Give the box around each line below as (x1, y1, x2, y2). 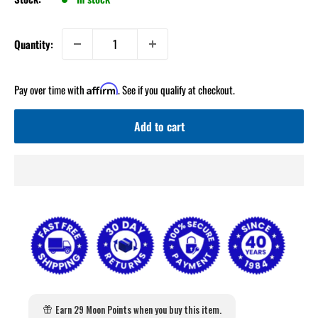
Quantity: (14, 36, 53, 52)
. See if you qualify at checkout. (118, 82, 235, 97)
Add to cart (133, 118, 185, 135)
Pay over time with (14, 82, 87, 97)
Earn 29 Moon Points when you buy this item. (55, 302, 221, 317)
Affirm (87, 82, 118, 95)
